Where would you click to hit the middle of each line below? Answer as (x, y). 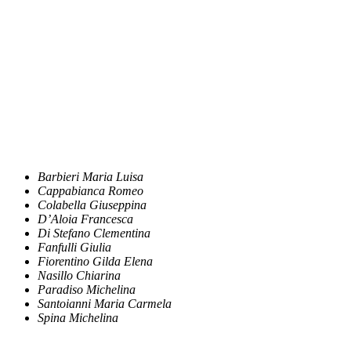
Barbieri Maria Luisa (90, 177)
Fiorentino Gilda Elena (95, 262)
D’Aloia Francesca (85, 219)
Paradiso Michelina (87, 290)
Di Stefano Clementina (94, 233)
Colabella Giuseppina (92, 205)
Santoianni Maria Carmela (105, 304)
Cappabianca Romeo (90, 191)
